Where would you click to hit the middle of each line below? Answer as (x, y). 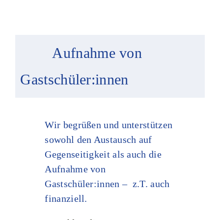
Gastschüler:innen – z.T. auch (107, 183)
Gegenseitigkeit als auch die (103, 154)
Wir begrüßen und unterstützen (109, 124)
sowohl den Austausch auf (98, 139)
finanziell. (68, 198)
